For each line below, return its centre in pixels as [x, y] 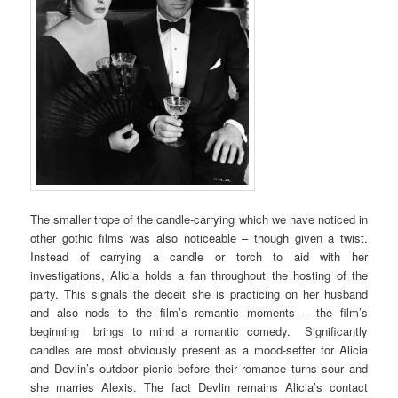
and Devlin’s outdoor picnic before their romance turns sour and [199, 369]
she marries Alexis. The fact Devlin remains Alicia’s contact [199, 387]
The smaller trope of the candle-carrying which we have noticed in [199, 219]
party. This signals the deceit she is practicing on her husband [199, 294]
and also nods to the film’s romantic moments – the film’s [199, 313]
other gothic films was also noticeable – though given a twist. [199, 238]
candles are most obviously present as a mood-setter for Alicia [199, 350]
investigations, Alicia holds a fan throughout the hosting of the [199, 275]
